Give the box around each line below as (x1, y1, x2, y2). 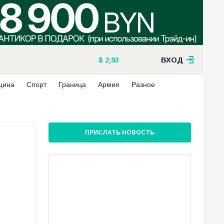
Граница (58, 80, 86, 88)
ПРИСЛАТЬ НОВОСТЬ (85, 129, 154, 136)
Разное (131, 80, 155, 88)
